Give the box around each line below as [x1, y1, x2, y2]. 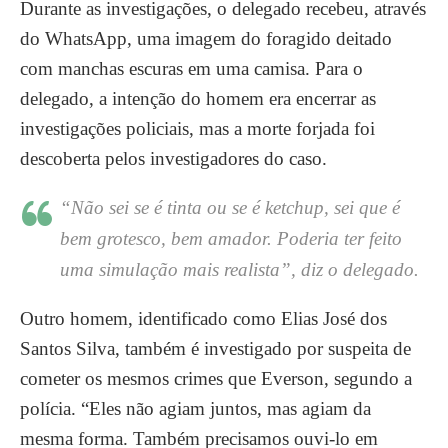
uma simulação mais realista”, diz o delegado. [60, 259, 419, 280]
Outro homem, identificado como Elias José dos [20, 308, 387, 329]
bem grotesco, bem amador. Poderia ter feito [60, 228, 402, 249]
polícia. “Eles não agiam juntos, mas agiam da [20, 398, 371, 419]
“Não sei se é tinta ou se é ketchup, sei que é [60, 197, 400, 218]
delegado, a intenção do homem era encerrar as [20, 88, 376, 109]
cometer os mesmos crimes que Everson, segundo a [20, 368, 412, 389]
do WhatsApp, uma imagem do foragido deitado [20, 28, 392, 49]
